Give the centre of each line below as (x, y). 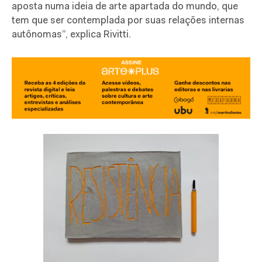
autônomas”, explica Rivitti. (71, 35)
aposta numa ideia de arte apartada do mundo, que (125, 6)
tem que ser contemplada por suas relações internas (128, 20)
